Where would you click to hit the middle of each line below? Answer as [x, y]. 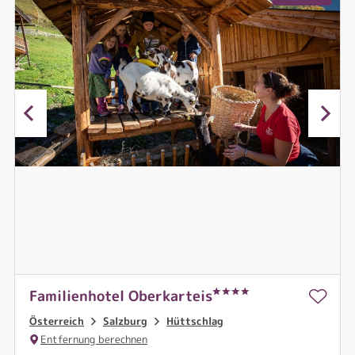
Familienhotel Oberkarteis [121, 296]
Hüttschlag [195, 321]
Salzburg [125, 321]
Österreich [57, 321]
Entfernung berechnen [94, 339]
